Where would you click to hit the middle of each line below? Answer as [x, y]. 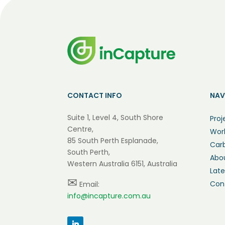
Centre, [81, 129]
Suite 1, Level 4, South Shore [116, 117]
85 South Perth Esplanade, [113, 140]
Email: [89, 184]
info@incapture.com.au [109, 196]
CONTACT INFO [95, 95]
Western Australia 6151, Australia [123, 163]
